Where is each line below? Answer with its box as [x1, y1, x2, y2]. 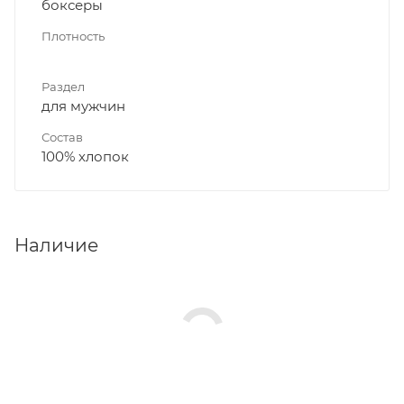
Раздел [41, 78, 85, 94]
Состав [41, 129, 83, 144]
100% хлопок [41, 147, 129, 165]
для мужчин [41, 96, 125, 115]
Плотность [41, 28, 105, 43]
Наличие [14, 234, 98, 256]
